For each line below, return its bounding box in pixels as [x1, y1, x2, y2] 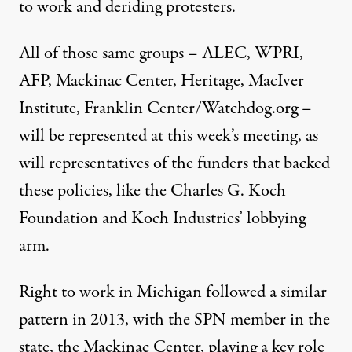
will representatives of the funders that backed [19, 150, 330, 176]
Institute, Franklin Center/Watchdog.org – [19, 95, 312, 121]
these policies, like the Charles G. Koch [19, 178, 286, 203]
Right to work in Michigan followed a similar [19, 279, 327, 305]
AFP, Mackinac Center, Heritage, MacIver [19, 68, 304, 93]
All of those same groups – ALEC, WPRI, [19, 40, 303, 66]
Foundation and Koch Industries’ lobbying [19, 205, 306, 231]
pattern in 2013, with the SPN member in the [19, 306, 330, 332]
